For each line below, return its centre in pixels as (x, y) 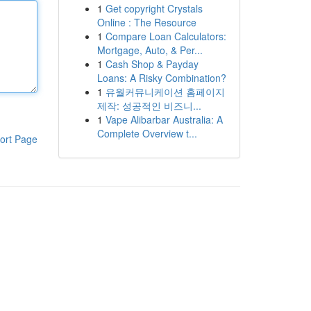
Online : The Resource (146, 22)
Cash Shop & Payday (152, 64)
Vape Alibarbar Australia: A (164, 119)
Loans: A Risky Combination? (161, 78)
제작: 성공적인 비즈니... (149, 106)
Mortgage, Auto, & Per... (150, 50)
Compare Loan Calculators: (166, 36)
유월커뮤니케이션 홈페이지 (165, 92)
